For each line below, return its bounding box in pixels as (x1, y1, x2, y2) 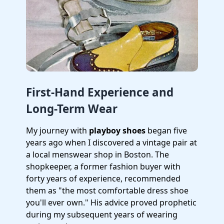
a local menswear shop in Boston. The (26, 149, 169, 160)
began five (145, 125, 187, 136)
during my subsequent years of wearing (26, 209, 177, 220)
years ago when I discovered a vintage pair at (26, 137, 197, 148)
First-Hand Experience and (26, 84, 173, 100)
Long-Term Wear (26, 101, 117, 116)
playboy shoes (89, 125, 145, 136)
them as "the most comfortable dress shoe (26, 185, 188, 196)
